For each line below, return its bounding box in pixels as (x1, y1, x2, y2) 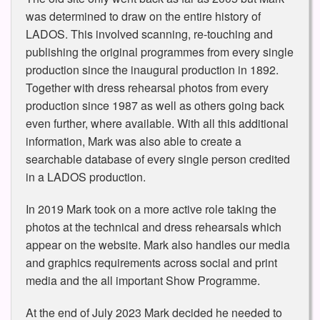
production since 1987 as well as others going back (26, 97, 284, 114)
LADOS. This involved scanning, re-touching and (26, 26, 273, 43)
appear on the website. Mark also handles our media (26, 236, 290, 254)
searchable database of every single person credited (26, 151, 290, 168)
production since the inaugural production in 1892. (26, 61, 279, 79)
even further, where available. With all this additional (26, 115, 289, 132)
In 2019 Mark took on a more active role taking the (26, 201, 276, 218)
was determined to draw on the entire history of (26, 8, 261, 25)
